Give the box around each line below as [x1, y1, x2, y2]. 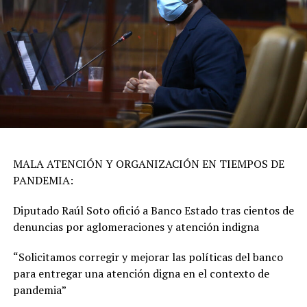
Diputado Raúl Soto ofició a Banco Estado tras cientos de [12, 203, 294, 219]
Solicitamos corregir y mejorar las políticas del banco [18, 249, 283, 265]
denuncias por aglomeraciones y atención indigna [12, 219, 262, 235]
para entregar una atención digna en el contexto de [12, 266, 269, 282]
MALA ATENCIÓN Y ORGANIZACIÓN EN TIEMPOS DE [12, 156, 284, 172]
